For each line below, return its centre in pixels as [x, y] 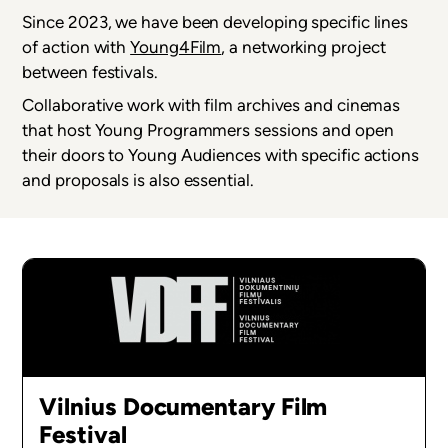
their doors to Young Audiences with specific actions [220, 155]
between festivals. [90, 71]
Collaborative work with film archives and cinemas [211, 105]
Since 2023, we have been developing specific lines [215, 21]
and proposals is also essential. [138, 180]
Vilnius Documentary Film [183, 406]
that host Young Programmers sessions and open [208, 130]
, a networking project [303, 46]
